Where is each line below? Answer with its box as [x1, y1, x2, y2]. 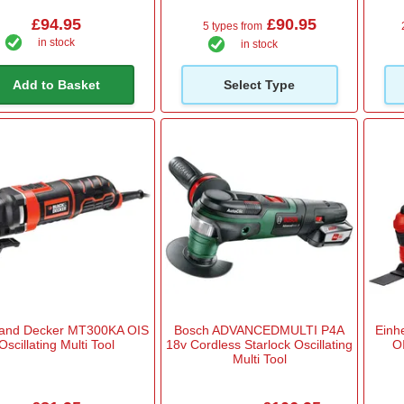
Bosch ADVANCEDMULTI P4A [174, 323, 345, 338]
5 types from [202, 20, 262, 33]
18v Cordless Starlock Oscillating [166, 337, 353, 353]
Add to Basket [12, 78, 100, 93]
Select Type [224, 78, 296, 93]
